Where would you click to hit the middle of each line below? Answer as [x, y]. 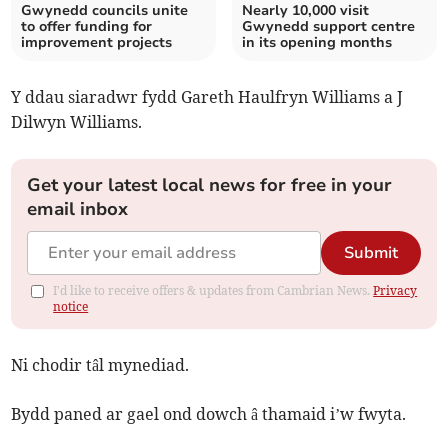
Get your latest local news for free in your [210, 185]
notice [71, 307]
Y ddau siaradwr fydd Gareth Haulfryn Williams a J [207, 97]
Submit [370, 253]
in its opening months [317, 43]
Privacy [395, 291]
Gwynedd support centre [328, 27]
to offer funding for [87, 27]
